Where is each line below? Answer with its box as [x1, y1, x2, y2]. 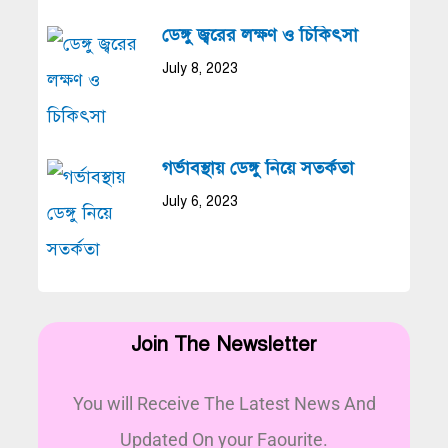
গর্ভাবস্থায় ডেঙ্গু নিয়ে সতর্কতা [161, 156, 354, 179]
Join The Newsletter [131, 331, 317, 357]
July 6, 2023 [161, 192, 238, 210]
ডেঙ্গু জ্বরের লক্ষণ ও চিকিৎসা [161, 23, 358, 46]
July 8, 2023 [161, 59, 238, 77]
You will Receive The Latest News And [72, 392, 376, 414]
